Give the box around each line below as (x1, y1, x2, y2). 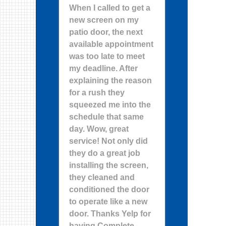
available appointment (69, 40, 153, 48)
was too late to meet (69, 52, 145, 61)
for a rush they (69, 88, 125, 97)
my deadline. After (69, 64, 138, 73)
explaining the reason (69, 76, 152, 85)
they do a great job (69, 149, 140, 157)
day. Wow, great (69, 125, 129, 133)
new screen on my (69, 16, 139, 24)
